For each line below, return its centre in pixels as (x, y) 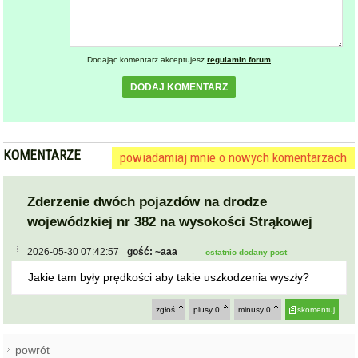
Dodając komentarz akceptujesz (147, 59)
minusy (252, 309)
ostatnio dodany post (247, 252)
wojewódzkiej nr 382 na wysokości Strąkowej (170, 221)
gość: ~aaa (153, 251)
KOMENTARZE (42, 155)
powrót (33, 350)
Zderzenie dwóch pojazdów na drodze (147, 201)
